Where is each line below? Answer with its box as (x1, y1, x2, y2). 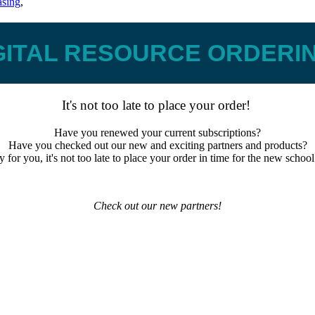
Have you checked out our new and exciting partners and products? (8, 139, 307, 151)
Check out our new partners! (94, 199, 221, 212)
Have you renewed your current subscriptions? (54, 126, 261, 139)
